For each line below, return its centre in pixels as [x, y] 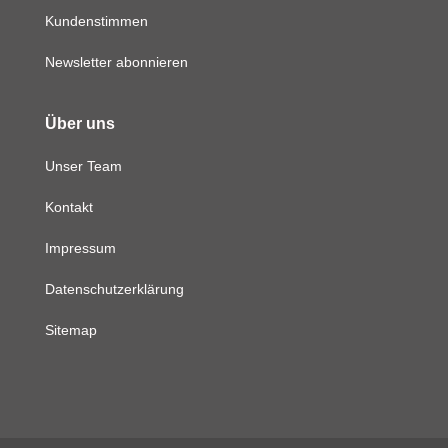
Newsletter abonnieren [116, 62]
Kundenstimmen [96, 21]
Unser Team [83, 166]
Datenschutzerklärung [114, 289]
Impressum [80, 248]
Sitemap [70, 330]
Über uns [79, 124]
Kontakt [68, 207]
